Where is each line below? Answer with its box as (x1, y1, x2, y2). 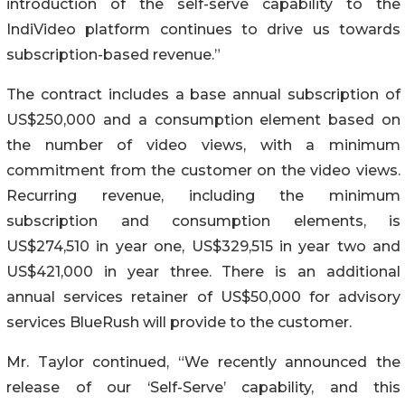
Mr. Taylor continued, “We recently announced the (6, 353, 400, 371)
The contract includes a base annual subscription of (6, 85, 400, 103)
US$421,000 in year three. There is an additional (6, 262, 400, 280)
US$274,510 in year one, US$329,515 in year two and (6, 237, 400, 255)
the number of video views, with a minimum (6, 136, 400, 154)
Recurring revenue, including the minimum (6, 186, 400, 204)
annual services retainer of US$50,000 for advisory (6, 287, 400, 306)
